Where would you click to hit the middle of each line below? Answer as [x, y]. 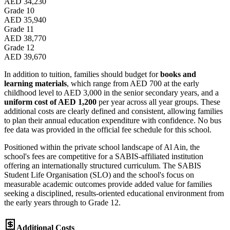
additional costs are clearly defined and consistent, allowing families [113, 111]
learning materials [35, 83]
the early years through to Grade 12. [62, 202]
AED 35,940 [25, 20]
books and [178, 74]
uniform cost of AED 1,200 [50, 102]
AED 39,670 [25, 56]
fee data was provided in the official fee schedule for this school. [108, 129]
